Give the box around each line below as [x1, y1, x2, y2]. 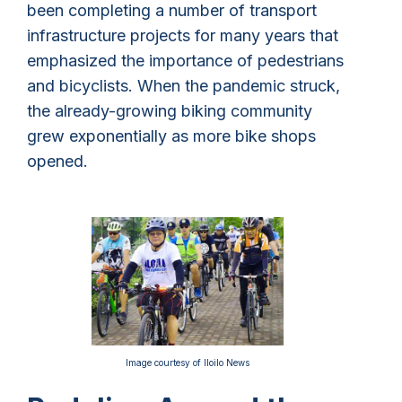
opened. [27, 151, 88, 170]
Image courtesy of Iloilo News [126, 356, 249, 368]
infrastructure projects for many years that [27, 25, 338, 45]
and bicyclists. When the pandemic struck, [27, 75, 340, 95]
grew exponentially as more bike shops [27, 126, 316, 145]
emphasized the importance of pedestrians [27, 50, 344, 70]
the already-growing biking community [27, 100, 312, 120]
